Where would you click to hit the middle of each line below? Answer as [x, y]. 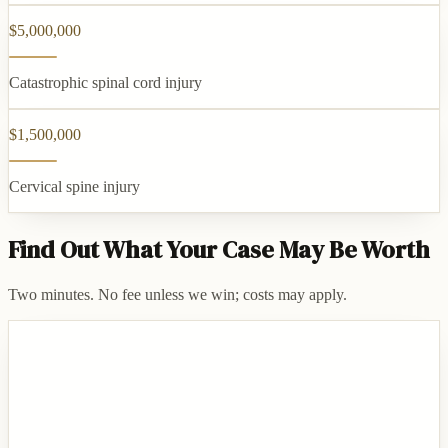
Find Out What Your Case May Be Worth [219, 250]
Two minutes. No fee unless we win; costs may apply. [177, 295]
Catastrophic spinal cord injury [105, 83]
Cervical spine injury [74, 187]
